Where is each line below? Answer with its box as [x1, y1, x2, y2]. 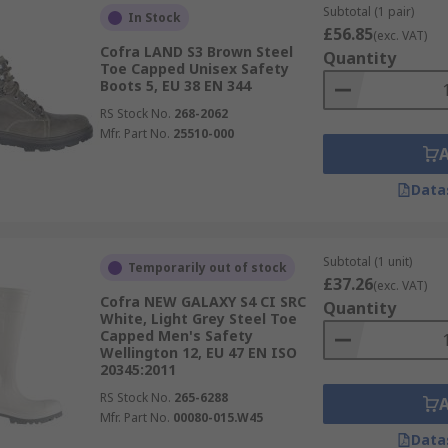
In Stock [127, 9, 181, 26]
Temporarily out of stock [127, 259, 287, 276]
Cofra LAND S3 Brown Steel [99, 42, 293, 61]
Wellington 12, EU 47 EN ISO [99, 343, 297, 362]
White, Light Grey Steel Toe [99, 309, 297, 328]
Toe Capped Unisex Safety [99, 59, 289, 78]
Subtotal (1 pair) [322, 3, 414, 20]
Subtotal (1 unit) [322, 253, 412, 270]
